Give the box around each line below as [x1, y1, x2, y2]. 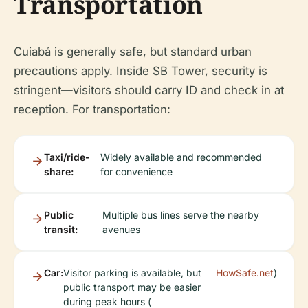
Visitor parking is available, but [63, 267, 201, 278]
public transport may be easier [63, 281, 201, 293]
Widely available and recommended [100, 151, 263, 163]
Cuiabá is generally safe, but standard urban [14, 45, 252, 58]
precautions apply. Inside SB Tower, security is [14, 64, 267, 78]
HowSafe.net [216, 267, 274, 278]
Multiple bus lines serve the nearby [102, 209, 259, 221]
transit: [44, 223, 78, 235]
